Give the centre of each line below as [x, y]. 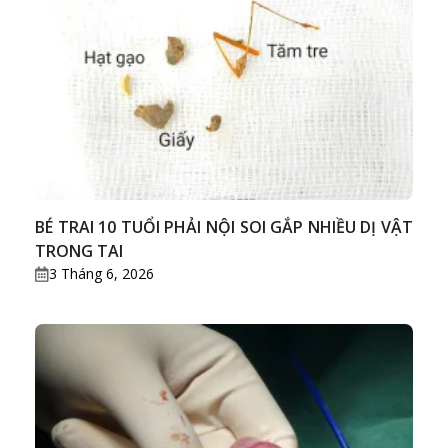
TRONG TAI [79, 251]
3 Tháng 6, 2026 [101, 274]
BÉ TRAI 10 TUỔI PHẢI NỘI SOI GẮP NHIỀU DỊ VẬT [224, 227]
